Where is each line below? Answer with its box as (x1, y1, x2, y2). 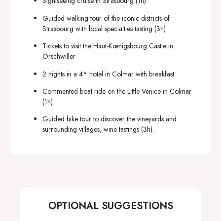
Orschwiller (42, 51, 75, 62)
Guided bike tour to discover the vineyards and (42, 114, 177, 124)
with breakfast (136, 69, 174, 79)
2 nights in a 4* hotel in (42, 69, 112, 79)
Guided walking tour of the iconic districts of (42, 13, 170, 23)
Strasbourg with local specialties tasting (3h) (42, 23, 166, 34)
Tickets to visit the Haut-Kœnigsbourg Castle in (42, 41, 173, 51)
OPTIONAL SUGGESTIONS (48, 198, 173, 213)
